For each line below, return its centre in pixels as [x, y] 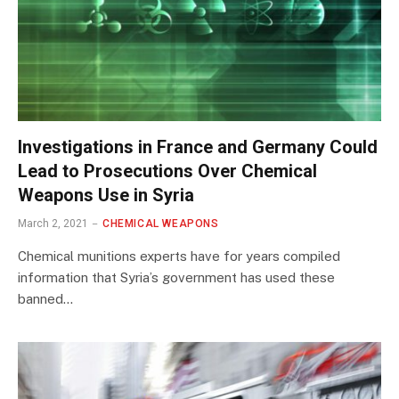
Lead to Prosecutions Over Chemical [167, 171]
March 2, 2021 [53, 224]
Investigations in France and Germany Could [198, 147]
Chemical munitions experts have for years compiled [179, 256]
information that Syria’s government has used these [176, 278]
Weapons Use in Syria [106, 195]
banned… [45, 299]
